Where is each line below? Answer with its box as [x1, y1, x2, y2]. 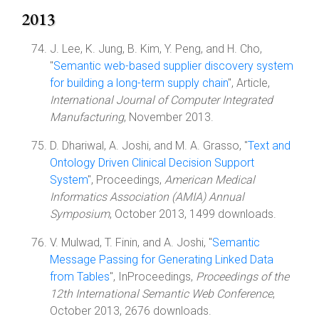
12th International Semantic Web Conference [50, 287, 273, 300]
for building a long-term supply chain [50, 76, 228, 90]
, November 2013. [124, 110, 214, 124]
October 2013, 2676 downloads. [50, 304, 211, 318]
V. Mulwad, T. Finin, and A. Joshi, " [50, 236, 212, 249]
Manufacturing [50, 110, 124, 124]
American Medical [164, 173, 255, 187]
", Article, [228, 76, 270, 90]
